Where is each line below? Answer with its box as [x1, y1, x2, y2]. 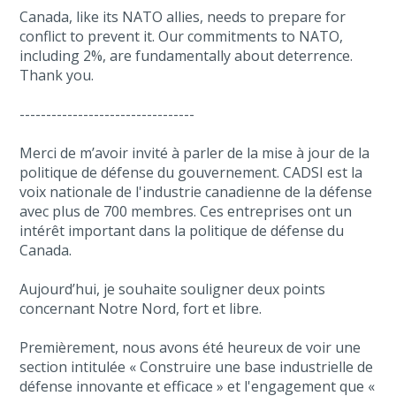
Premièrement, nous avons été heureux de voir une [19, 338, 362, 357]
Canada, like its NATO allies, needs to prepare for [19, 7, 346, 27]
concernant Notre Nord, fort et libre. [19, 299, 263, 318]
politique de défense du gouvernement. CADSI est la [19, 163, 363, 182]
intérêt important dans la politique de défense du [19, 221, 345, 240]
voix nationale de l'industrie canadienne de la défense [19, 182, 373, 202]
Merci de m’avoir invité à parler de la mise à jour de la [19, 143, 370, 163]
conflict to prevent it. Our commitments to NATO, [19, 27, 344, 46]
